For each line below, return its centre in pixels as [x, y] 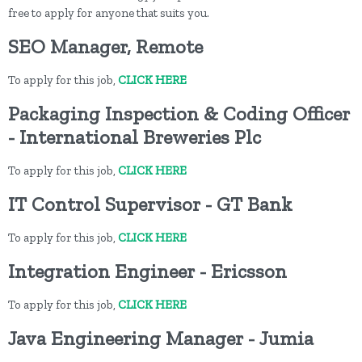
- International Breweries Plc [135, 137]
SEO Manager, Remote [105, 47]
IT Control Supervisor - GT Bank [150, 204]
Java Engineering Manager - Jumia [161, 339]
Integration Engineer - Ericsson [147, 271]
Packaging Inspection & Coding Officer [179, 114]
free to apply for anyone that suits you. [109, 13]
